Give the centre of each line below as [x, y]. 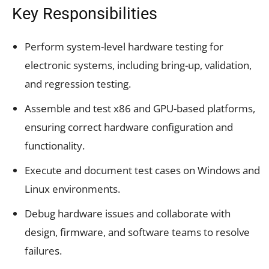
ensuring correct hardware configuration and [129, 127]
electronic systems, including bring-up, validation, [138, 65]
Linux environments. [72, 189]
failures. [43, 250]
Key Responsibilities [85, 14]
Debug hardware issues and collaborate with [128, 213]
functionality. [55, 145]
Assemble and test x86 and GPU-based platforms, [140, 108]
